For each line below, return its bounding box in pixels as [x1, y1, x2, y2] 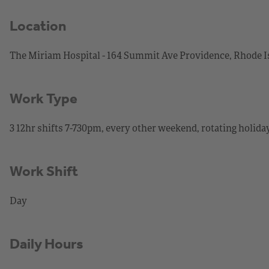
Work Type [10, 89, 77, 107]
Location [10, 17, 66, 34]
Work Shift [10, 162, 78, 180]
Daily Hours [10, 235, 83, 252]
